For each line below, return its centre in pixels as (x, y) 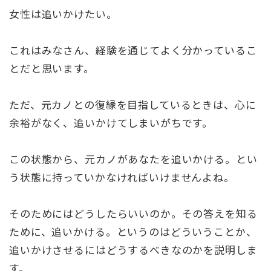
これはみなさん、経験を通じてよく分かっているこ (133, 50)
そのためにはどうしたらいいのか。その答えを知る (133, 214)
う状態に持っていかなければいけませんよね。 (122, 177)
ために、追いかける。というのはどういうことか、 (133, 232)
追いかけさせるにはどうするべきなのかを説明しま (133, 250)
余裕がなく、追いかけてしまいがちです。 (111, 122)
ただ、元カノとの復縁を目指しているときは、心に (133, 104)
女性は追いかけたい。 (63, 13)
